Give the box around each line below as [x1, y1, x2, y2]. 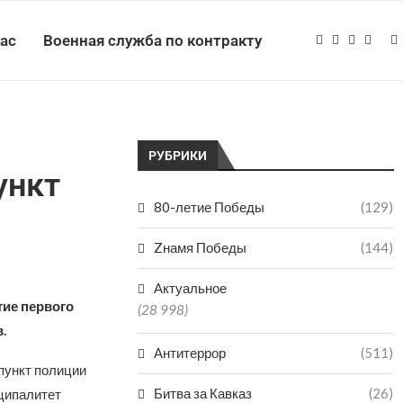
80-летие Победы [154, 199, 265, 215]
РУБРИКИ [148, 148, 208, 163]
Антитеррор [154, 345, 227, 361]
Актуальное [154, 280, 228, 296]
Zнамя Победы [154, 239, 247, 255]
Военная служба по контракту [43, 31, 262, 49]
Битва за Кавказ [154, 385, 253, 401]
